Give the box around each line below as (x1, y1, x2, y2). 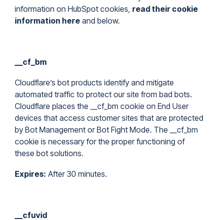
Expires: (15, 169, 46, 179)
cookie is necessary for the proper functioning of (15, 137, 185, 146)
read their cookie (132, 4, 198, 14)
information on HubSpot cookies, (15, 4, 132, 14)
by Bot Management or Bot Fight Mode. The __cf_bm (15, 125, 198, 135)
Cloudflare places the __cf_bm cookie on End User (15, 101, 189, 111)
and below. (80, 16, 120, 26)
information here (15, 16, 80, 26)
